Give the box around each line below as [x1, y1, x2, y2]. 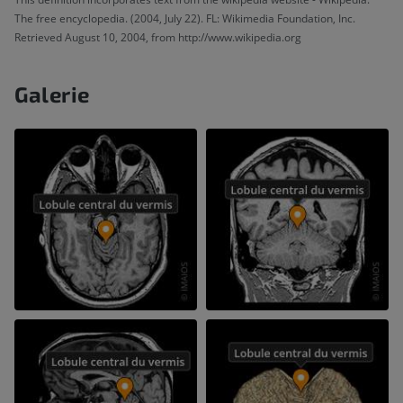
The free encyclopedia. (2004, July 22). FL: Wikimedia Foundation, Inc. [14, 10, 355, 26]
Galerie [14, 80, 90, 107]
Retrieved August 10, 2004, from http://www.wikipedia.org [14, 29, 301, 45]
